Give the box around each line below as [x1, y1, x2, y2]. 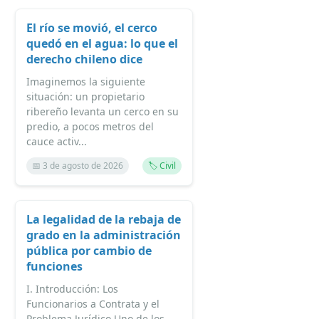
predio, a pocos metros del [26, 120, 154, 133]
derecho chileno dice [26, 51, 142, 67]
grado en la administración [26, 227, 181, 243]
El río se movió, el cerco [26, 20, 157, 36]
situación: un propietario [26, 90, 145, 103]
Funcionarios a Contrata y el [26, 297, 159, 310]
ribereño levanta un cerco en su [26, 105, 179, 118]
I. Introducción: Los [26, 282, 118, 296]
